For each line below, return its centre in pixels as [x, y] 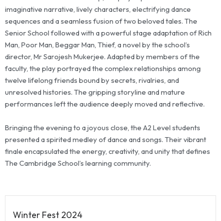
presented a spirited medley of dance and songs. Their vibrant [106, 139]
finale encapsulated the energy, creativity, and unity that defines [108, 151]
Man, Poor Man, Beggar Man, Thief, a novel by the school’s [97, 45]
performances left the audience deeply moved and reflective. [105, 104]
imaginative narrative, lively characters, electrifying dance [98, 9]
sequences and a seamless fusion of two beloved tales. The [101, 21]
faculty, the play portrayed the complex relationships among [103, 69]
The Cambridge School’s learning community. [78, 163]
